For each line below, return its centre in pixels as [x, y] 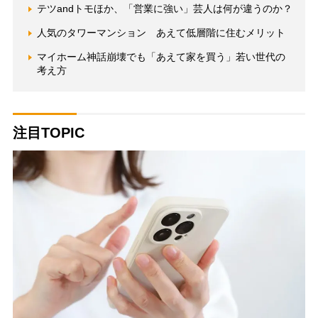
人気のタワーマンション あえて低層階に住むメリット [161, 33]
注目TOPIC [48, 133]
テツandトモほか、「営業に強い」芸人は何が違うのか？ [164, 9]
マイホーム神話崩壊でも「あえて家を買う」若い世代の [161, 57]
